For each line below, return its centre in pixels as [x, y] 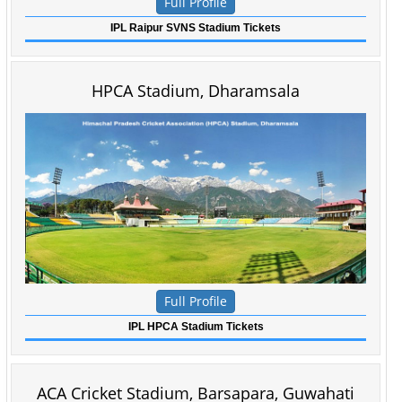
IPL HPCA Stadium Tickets [196, 327]
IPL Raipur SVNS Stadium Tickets [196, 28]
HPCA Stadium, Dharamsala [196, 91]
